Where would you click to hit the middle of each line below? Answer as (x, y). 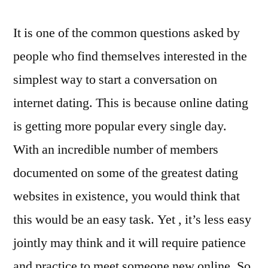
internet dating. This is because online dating (131, 103)
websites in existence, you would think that (127, 196)
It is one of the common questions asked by (127, 33)
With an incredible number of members (116, 150)
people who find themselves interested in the (130, 56)
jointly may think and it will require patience (130, 243)
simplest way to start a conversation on (115, 80)
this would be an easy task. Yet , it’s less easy (132, 220)
